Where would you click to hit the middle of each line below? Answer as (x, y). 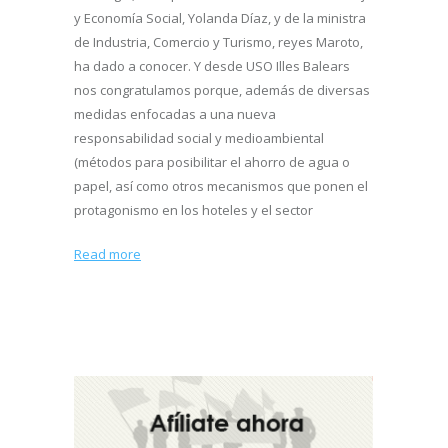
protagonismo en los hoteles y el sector (193, 210)
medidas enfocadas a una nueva (175, 114)
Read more (107, 254)
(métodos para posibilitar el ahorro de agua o (212, 162)
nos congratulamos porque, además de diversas (222, 90)
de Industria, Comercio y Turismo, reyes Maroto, (218, 42)
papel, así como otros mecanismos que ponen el (221, 186)
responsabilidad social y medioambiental (199, 138)
